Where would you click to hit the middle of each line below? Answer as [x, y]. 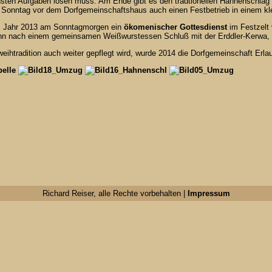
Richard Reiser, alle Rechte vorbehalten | [115, 193]
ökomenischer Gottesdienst [175, 27]
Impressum [209, 193]
